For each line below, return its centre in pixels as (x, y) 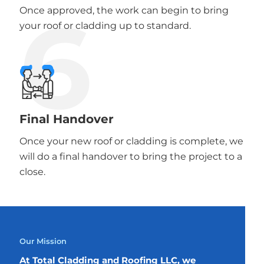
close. (32, 171)
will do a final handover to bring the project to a (131, 156)
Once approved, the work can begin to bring (124, 10)
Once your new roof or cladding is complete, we (131, 141)
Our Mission (43, 241)
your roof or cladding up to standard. (105, 25)
